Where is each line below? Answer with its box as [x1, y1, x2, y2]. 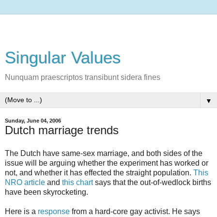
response [38, 207, 70, 216]
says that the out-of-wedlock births [93, 178, 211, 186]
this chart [62, 178, 93, 186]
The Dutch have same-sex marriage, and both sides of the [5, 149, 202, 157]
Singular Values [5, 48, 121, 67]
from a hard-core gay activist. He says [70, 207, 200, 216]
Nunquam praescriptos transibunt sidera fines [5, 73, 160, 81]
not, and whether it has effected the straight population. [5, 168, 193, 177]
